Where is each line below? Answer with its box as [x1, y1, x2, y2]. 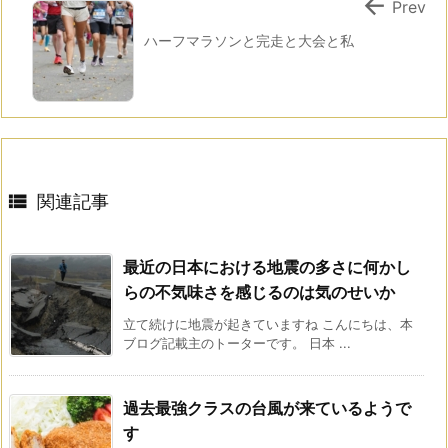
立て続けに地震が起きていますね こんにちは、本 [123, 315, 413, 332]
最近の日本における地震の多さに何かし [123, 256, 411, 277]
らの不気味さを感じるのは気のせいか [123, 281, 395, 302]
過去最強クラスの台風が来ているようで [123, 397, 411, 418]
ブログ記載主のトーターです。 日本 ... [123, 334, 351, 351]
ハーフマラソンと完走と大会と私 [144, 31, 354, 49]
